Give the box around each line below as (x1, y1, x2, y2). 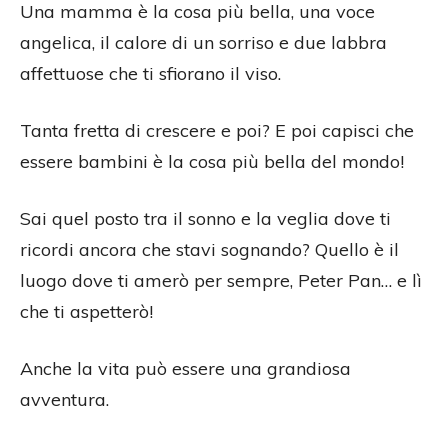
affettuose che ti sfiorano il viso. (20, 62, 281, 86)
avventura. (20, 388, 109, 412)
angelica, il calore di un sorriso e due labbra (20, 31, 387, 55)
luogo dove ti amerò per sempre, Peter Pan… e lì (20, 269, 422, 293)
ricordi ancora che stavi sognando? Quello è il (20, 238, 399, 262)
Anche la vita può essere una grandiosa (20, 357, 351, 381)
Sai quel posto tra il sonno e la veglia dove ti (20, 207, 391, 231)
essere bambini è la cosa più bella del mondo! (20, 150, 404, 174)
